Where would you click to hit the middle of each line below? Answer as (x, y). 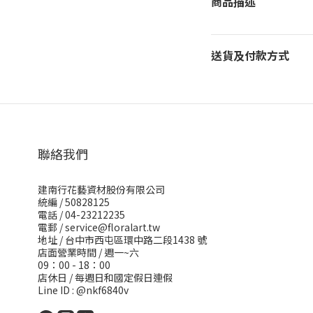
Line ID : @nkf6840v (83, 290)
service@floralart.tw (112, 227)
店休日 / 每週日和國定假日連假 (105, 277)
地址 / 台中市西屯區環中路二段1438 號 (122, 240)
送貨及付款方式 (250, 55)
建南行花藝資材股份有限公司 (101, 189)
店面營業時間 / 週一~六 (88, 252)
